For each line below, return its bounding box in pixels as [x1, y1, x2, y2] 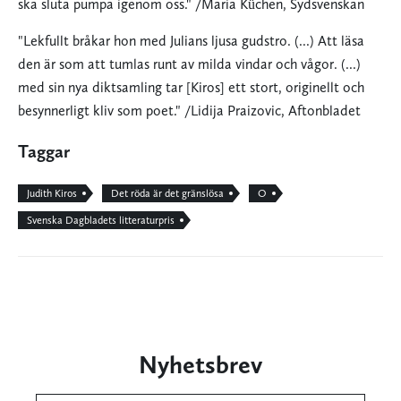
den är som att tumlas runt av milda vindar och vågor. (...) [18, 55, 361, 73]
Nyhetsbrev [139, 349, 262, 380]
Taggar [18, 141, 70, 163]
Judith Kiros [27, 187, 77, 200]
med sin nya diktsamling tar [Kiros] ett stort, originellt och [18, 79, 364, 97]
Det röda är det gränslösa [111, 187, 224, 200]
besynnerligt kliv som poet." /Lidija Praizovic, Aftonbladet [18, 102, 361, 120]
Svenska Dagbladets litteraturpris [27, 214, 175, 227]
